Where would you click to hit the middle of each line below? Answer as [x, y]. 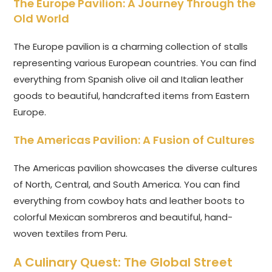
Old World [42, 19]
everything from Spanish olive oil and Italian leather [129, 80]
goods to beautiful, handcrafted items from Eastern [132, 96]
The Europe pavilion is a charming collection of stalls [131, 47]
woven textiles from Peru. [71, 234]
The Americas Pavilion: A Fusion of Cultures [134, 140]
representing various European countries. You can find [135, 63]
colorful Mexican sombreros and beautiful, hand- [123, 217]
